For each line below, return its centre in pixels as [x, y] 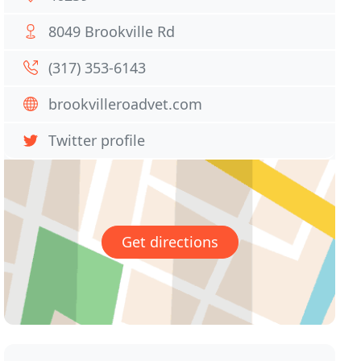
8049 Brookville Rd [112, 31]
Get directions [170, 242]
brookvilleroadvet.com [126, 104]
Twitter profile [97, 140]
